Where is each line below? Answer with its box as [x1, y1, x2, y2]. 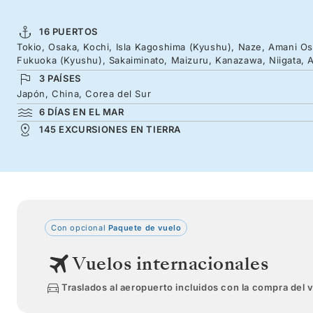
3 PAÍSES [39, 72, 81, 84]
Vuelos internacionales [73, 251, 268, 276]
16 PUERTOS [39, 25, 98, 37]
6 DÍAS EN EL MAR [39, 105, 124, 117]
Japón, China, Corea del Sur [17, 87, 152, 99]
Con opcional [51, 222, 106, 233]
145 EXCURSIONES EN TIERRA [39, 123, 181, 135]
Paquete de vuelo [105, 222, 182, 233]
